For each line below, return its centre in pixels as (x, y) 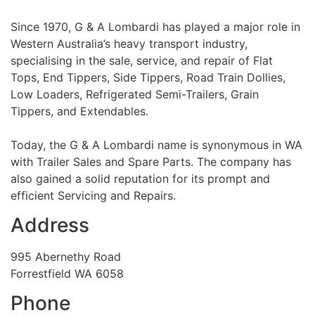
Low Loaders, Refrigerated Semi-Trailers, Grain (135, 94)
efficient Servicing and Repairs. (93, 195)
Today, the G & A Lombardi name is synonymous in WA (156, 144)
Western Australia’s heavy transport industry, (129, 43)
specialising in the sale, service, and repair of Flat (142, 60)
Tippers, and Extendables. (79, 111)
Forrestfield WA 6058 (67, 273)
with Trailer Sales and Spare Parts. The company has (151, 161)
